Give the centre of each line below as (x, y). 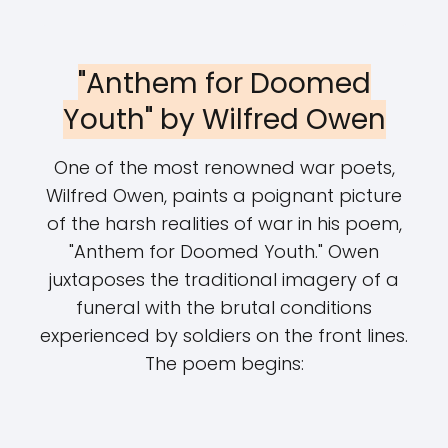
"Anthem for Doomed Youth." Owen (224, 251)
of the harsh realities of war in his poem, (224, 223)
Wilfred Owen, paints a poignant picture (224, 195)
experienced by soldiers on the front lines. (224, 335)
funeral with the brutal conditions (224, 307)
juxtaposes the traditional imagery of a (224, 279)
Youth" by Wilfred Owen (224, 119)
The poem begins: (224, 363)
